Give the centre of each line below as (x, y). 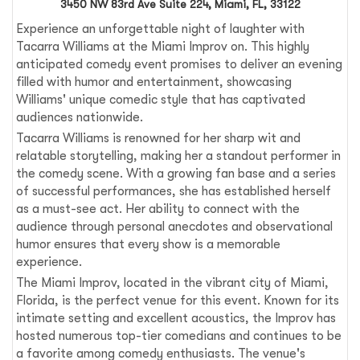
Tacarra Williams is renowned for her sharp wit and (159, 138)
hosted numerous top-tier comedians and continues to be (179, 335)
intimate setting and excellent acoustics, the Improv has (176, 318)
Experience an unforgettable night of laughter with (161, 29)
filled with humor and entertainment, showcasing (154, 82)
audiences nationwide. (80, 117)
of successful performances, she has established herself (174, 191)
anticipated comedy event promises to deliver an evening (180, 64)
